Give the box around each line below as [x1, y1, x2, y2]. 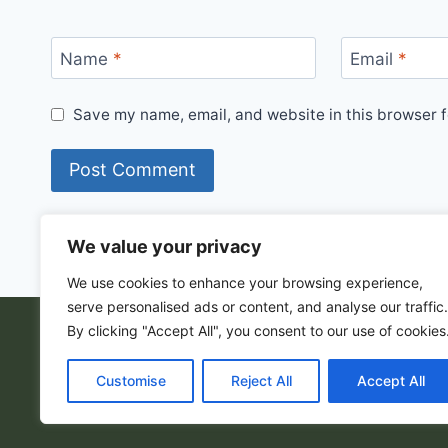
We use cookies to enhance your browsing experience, [67, 274, 423, 291]
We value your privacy [67, 236, 262, 257]
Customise [95, 372, 166, 389]
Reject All [230, 372, 292, 389]
